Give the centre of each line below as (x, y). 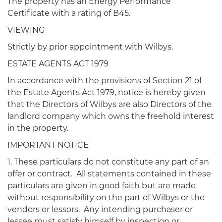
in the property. (38, 128)
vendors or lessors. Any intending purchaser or (100, 209)
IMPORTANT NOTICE (48, 145)
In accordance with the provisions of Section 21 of (105, 81)
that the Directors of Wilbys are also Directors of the (110, 104)
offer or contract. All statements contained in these (109, 174)
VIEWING (26, 30)
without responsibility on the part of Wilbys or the (106, 197)
